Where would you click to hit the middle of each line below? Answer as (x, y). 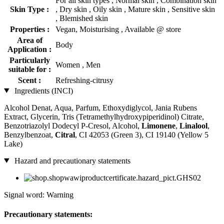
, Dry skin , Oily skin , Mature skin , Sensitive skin (135, 9)
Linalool (193, 125)
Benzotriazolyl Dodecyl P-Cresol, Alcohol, (73, 125)
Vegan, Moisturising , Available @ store (118, 29)
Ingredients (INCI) (42, 90)
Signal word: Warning (39, 194)
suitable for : (29, 69)
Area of (29, 40)
